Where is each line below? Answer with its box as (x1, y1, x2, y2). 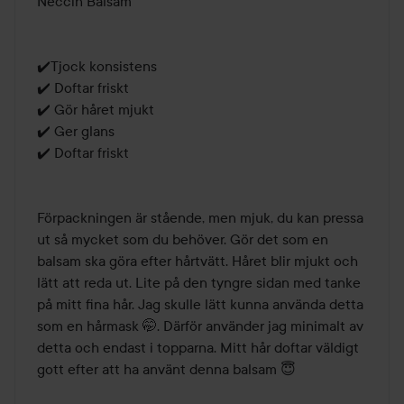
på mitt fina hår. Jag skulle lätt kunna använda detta (37, 294, 363, 313)
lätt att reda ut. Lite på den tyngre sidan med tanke (37, 272, 361, 291)
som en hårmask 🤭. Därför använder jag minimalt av (37, 316, 363, 335)
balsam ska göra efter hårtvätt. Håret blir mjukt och (37, 251, 358, 270)
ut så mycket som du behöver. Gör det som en (37, 229, 328, 248)
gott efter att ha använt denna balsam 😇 (37, 359, 296, 378)
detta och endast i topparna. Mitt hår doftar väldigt (37, 337, 359, 356)
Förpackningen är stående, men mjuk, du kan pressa (37, 207, 363, 226)
